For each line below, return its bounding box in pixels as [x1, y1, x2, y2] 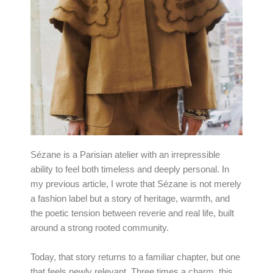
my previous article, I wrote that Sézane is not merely [30, 179, 241, 190]
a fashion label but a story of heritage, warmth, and [30, 194, 230, 204]
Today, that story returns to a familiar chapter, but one [30, 252, 240, 263]
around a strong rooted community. [30, 223, 169, 233]
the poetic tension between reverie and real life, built [30, 208, 234, 219]
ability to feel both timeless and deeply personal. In [30, 165, 229, 175]
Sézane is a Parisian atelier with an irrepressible [30, 150, 220, 160]
